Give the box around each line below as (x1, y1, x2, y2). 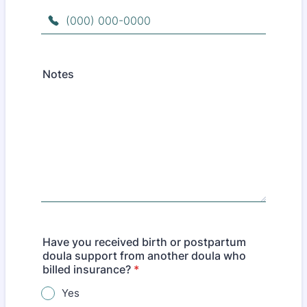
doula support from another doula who (42, 249, 246, 262)
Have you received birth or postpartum (42, 235, 246, 249)
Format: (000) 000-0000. (40, 34, 171, 47)
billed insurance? (42, 262, 131, 276)
